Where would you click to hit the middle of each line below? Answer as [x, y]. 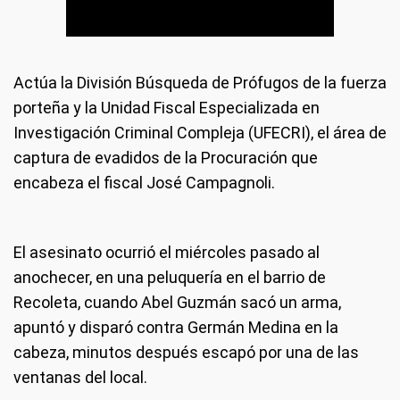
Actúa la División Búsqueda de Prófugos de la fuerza [200, 83]
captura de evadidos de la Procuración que [166, 158]
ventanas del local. [80, 377]
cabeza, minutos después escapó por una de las [186, 352]
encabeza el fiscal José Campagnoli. [144, 183]
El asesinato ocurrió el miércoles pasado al [167, 252]
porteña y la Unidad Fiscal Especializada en [167, 108]
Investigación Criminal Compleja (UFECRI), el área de [200, 133]
